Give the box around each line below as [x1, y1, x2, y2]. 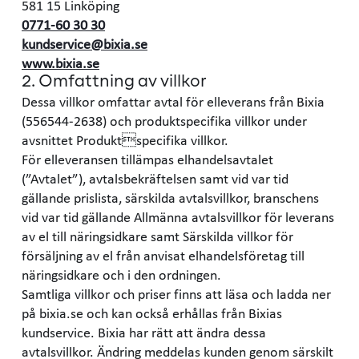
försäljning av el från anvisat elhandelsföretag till [22, 247, 308, 263]
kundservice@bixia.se [22, 35, 147, 51]
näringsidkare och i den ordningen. [22, 266, 221, 282]
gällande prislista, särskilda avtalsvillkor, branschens [22, 189, 319, 205]
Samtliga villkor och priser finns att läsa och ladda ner [22, 285, 331, 301]
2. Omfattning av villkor [22, 74, 207, 91]
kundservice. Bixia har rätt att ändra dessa [22, 324, 266, 340]
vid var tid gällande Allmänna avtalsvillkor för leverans [22, 208, 334, 224]
